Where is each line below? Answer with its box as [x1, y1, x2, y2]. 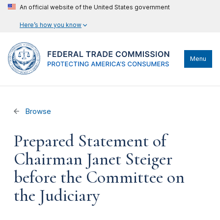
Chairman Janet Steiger [14, 149, 172, 169]
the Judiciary [14, 185, 100, 206]
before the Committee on [14, 167, 185, 188]
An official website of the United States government [20, 3, 170, 11]
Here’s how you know [20, 21, 82, 28]
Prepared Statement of [14, 131, 166, 151]
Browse [23, 107, 52, 116]
